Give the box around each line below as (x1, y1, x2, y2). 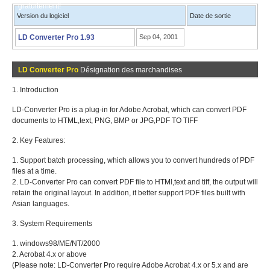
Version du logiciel (17, 12, 69, 19)
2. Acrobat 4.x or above (12, 250, 87, 259)
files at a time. (12, 167, 57, 175)
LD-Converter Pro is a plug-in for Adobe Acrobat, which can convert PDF (12, 105, 246, 114)
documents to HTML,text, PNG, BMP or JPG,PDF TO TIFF (12, 116, 198, 125)
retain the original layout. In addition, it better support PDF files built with (12, 189, 245, 197)
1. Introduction (12, 86, 58, 94)
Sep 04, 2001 (139, 33, 178, 40)
